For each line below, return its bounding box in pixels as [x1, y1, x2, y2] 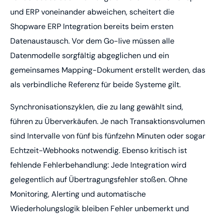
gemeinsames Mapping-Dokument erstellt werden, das [10, 65, 206, 76]
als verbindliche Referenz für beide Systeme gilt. [10, 79, 181, 90]
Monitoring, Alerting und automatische [10, 189, 146, 200]
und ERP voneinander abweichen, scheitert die [10, 7, 175, 17]
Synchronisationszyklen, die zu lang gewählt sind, [10, 102, 184, 112]
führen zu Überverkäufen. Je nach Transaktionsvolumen [10, 116, 205, 127]
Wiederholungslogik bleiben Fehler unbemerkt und [10, 203, 189, 214]
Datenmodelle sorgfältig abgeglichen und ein [10, 50, 170, 61]
